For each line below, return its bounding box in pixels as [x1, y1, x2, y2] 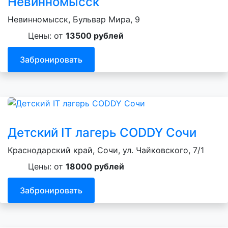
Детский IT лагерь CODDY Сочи [8, 125, 196, 140]
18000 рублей [66, 161, 124, 172]
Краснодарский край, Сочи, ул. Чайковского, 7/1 [8, 145, 204, 156]
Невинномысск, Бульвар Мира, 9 [8, 14, 140, 25]
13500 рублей [66, 31, 124, 41]
